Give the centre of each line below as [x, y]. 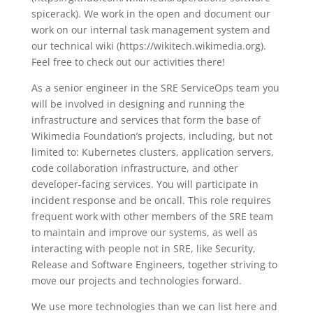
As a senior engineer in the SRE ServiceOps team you [155, 88]
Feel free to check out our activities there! [128, 62]
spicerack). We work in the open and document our [151, 14]
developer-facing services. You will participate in [145, 184]
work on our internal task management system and [151, 30]
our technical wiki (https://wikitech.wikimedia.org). [148, 46]
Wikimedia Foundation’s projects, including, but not [152, 136]
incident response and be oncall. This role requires [151, 200]
